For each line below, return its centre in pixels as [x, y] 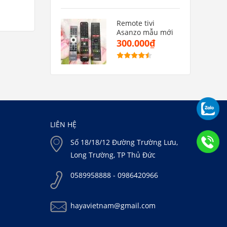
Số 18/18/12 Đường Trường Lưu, [124, 142]
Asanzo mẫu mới [145, 32]
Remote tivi [135, 23]
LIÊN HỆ [63, 125]
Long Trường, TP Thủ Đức [113, 155]
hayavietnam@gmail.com [113, 206]
